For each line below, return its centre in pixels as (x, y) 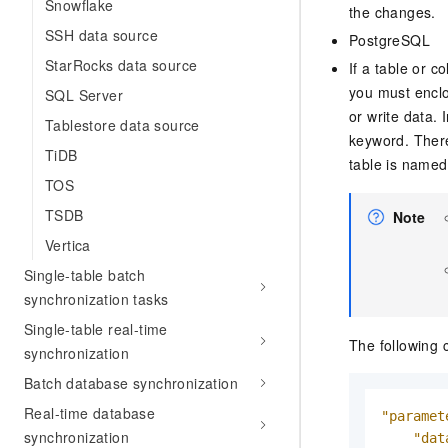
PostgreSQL (389, 39)
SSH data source (101, 35)
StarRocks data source (121, 65)
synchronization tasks (96, 299)
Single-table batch (85, 275)
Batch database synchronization (131, 383)
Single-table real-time (96, 329)
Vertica (68, 245)
